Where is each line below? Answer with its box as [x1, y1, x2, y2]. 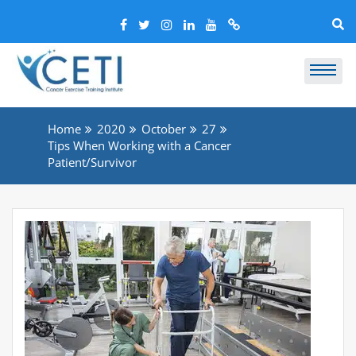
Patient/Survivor [48, 153, 137, 170]
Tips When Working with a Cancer [48, 137, 231, 153]
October [141, 120, 186, 137]
